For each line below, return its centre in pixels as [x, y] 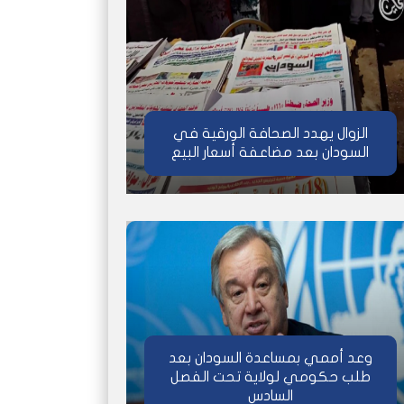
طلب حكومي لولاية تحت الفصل [270, 377]
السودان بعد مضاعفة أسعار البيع [270, 153]
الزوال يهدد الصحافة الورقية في [270, 134]
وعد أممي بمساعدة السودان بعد [270, 358]
